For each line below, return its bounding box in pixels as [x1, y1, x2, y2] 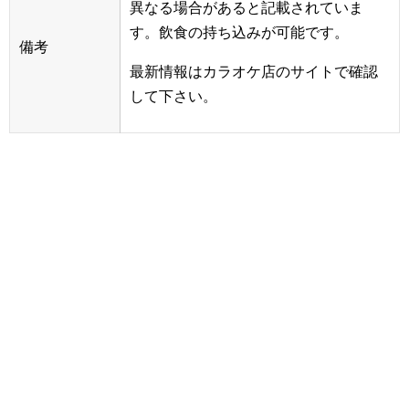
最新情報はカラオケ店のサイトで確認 [130, 64, 378, 80]
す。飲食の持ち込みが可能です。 [130, 25, 349, 41]
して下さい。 [130, 89, 217, 105]
